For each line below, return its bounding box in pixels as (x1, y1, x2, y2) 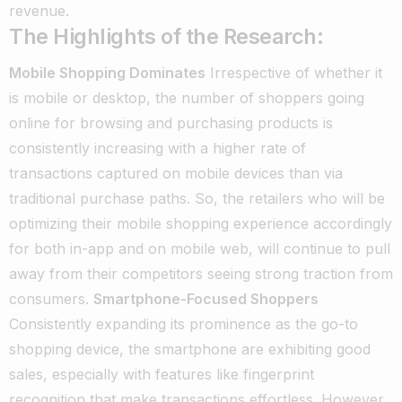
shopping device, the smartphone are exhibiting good (9, 339, 371, 358)
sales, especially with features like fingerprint (9, 364, 314, 383)
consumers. (9, 289, 93, 308)
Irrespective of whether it (205, 63, 382, 82)
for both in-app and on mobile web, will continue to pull (9, 239, 390, 258)
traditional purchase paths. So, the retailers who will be (9, 188, 385, 207)
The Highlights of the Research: (9, 22, 324, 49)
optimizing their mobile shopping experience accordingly (9, 214, 392, 232)
